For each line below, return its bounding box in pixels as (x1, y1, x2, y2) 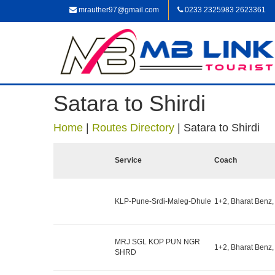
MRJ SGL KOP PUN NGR (115, 238, 200, 246)
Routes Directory (92, 122, 174, 134)
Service (115, 156, 142, 165)
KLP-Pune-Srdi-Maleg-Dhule (115, 196, 211, 206)
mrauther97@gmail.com (77, 6, 159, 14)
